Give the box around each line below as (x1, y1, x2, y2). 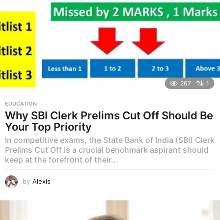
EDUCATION (5, 100, 37, 108)
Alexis (32, 177, 51, 186)
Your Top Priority (5, 120, 92, 134)
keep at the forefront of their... (5, 155, 118, 165)
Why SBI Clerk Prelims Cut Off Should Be (5, 109, 213, 122)
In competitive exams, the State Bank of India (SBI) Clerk (5, 135, 215, 145)
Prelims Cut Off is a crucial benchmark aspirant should (5, 145, 209, 155)
